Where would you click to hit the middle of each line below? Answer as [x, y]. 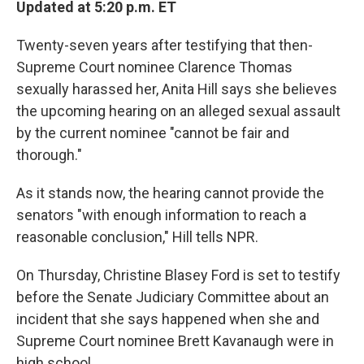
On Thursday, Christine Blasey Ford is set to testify [178, 275]
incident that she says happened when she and [168, 319]
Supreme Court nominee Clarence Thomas [154, 67]
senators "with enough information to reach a [161, 215]
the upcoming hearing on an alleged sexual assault [178, 111]
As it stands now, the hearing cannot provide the [170, 193]
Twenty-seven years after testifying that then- [165, 45]
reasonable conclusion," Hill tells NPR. [137, 237]
